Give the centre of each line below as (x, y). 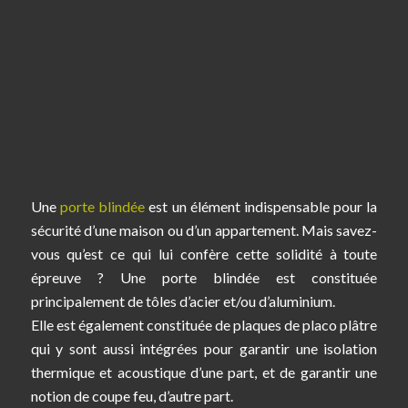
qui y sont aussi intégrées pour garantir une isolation (204, 348)
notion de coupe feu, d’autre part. (132, 395)
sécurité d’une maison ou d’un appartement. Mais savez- (204, 229)
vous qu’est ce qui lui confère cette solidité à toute (204, 253)
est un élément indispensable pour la (261, 206)
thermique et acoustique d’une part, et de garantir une (204, 372)
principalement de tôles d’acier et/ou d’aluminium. (183, 301)
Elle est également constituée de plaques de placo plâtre (204, 324)
